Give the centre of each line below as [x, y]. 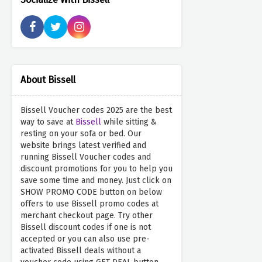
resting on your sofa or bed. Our [81, 134]
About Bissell [48, 80]
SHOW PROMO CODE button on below [91, 192]
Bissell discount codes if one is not [86, 227]
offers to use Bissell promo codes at [89, 204]
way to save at [48, 122]
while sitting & [129, 122]
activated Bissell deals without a [81, 251]
